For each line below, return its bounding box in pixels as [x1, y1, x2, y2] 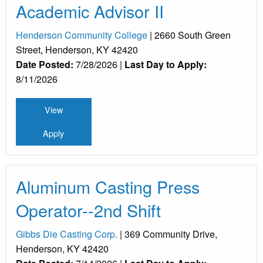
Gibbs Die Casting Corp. [16, 227, 117, 241]
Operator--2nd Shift [16, 197, 161, 222]
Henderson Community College [16, 28, 147, 42]
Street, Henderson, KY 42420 [16, 42, 138, 56]
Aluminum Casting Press [16, 174, 200, 198]
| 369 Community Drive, [117, 227, 217, 241]
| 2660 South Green [147, 28, 231, 42]
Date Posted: [16, 57, 73, 71]
